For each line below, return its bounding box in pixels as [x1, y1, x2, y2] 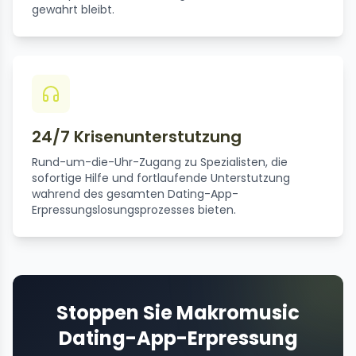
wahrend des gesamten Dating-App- [32, 186, 238, 203]
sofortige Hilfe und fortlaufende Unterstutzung [32, 170, 290, 187]
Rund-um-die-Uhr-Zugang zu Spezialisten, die [32, 154, 288, 171]
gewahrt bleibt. [32, 2, 114, 18]
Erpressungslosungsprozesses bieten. [32, 202, 236, 219]
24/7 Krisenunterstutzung [32, 126, 242, 149]
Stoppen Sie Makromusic [56, 300, 300, 327]
